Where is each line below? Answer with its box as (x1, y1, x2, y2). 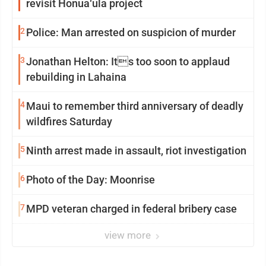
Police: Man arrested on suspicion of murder (26, 26, 236, 39)
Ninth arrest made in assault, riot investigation (26, 144, 246, 157)
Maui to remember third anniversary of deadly (26, 100, 243, 112)
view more (104, 229, 153, 241)
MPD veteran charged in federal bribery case (26, 202, 237, 215)
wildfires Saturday (26, 115, 112, 128)
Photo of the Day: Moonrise (26, 173, 155, 186)
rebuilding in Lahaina (26, 71, 126, 83)
